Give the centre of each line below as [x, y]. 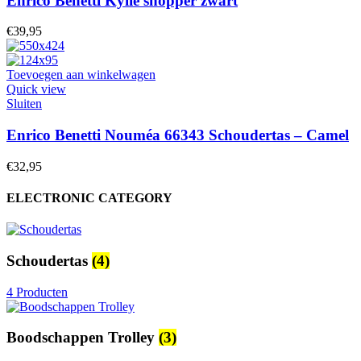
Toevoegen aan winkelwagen [81, 75]
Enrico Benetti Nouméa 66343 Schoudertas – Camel [178, 135]
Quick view [36, 89]
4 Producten [37, 292]
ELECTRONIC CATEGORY [89, 198]
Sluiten [24, 104]
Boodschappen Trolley [83, 338]
